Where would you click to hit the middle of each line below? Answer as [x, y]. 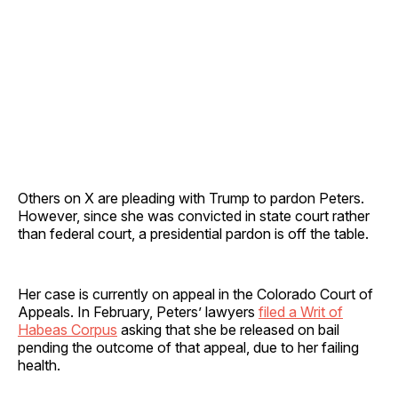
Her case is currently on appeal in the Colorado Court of [195, 294]
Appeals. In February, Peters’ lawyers [138, 311]
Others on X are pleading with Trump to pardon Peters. [191, 198]
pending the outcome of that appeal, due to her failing [188, 347]
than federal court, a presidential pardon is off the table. [193, 233]
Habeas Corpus [68, 329]
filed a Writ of [301, 311]
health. [39, 365]
